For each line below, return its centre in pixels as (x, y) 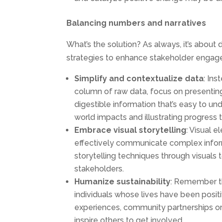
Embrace (94, 130)
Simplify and (101, 78)
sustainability (144, 181)
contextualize (156, 78)
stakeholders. (99, 168)
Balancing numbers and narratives (137, 23)
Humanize (96, 181)
